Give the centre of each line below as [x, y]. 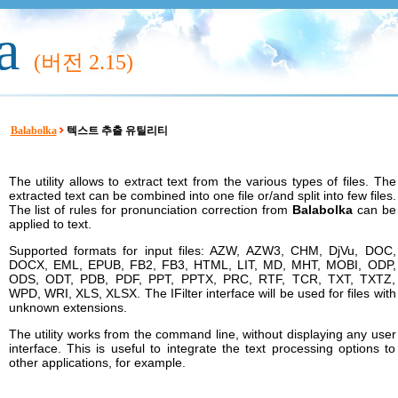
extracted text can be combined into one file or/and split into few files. [202, 195]
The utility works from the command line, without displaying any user [202, 334]
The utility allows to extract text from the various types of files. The [202, 181]
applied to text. [50, 224]
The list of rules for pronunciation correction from [150, 210]
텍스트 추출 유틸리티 [115, 131]
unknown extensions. [68, 307]
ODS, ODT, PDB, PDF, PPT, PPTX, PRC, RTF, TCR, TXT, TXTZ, [202, 279]
